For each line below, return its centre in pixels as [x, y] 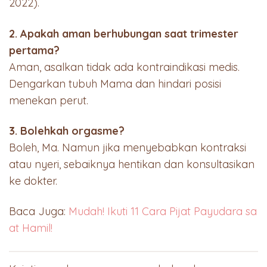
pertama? [34, 50]
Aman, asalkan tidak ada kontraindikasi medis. [124, 67]
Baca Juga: [39, 212]
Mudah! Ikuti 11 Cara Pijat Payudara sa [163, 212]
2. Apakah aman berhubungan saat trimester [124, 33]
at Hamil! [31, 228]
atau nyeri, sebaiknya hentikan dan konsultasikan [132, 164]
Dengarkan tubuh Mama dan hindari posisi [115, 83]
